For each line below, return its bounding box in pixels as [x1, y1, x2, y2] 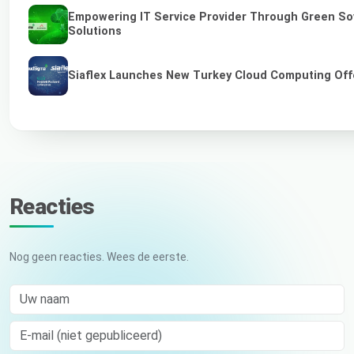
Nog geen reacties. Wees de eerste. [9, 250, 189, 263]
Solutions [68, 24, 122, 38]
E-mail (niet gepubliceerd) [9, 322, 138, 335]
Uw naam [9, 285, 56, 299]
